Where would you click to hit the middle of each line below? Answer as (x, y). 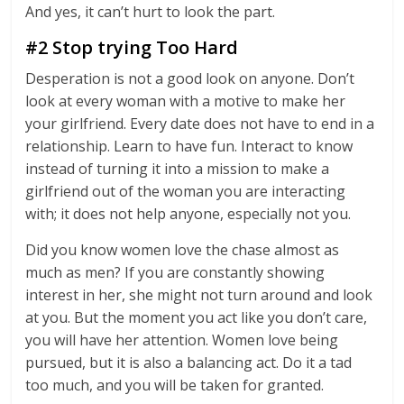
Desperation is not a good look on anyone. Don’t (190, 78)
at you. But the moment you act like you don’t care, (197, 317)
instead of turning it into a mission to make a (178, 169)
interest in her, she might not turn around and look (199, 295)
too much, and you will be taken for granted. (179, 385)
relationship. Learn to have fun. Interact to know (189, 146)
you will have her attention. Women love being (182, 340)
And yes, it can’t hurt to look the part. (152, 12)
